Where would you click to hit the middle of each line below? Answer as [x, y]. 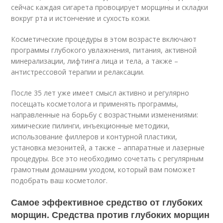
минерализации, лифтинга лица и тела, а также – [95, 61]
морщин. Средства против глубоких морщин [111, 214]
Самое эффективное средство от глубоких [107, 202]
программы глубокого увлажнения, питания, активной [104, 50]
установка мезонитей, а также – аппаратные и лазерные [108, 147]
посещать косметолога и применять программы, [95, 104]
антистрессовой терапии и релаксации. [78, 72]
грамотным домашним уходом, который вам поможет [104, 169]
